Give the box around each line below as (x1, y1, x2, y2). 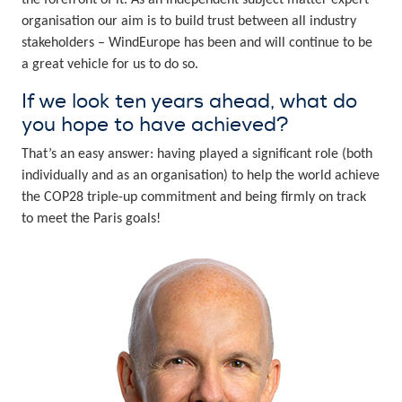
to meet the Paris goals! (22, 212, 161, 227)
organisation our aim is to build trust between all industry (22, 14, 356, 30)
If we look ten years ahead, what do (22, 89, 357, 115)
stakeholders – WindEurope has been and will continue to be (22, 36, 372, 51)
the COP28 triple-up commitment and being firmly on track (22, 190, 366, 205)
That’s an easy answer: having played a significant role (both (22, 147, 372, 162)
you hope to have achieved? (22, 112, 288, 138)
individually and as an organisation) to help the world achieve (22, 169, 380, 184)
